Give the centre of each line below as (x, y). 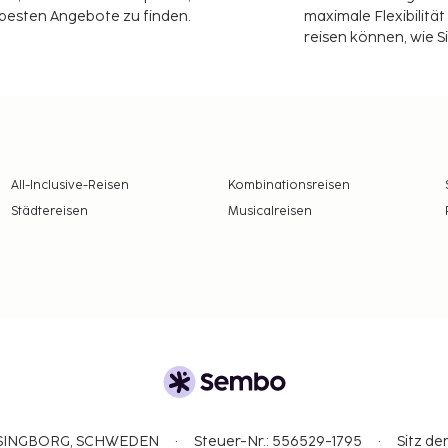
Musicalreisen (269, 211)
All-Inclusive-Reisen (69, 185)
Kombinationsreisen (288, 185)
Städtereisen (49, 211)
